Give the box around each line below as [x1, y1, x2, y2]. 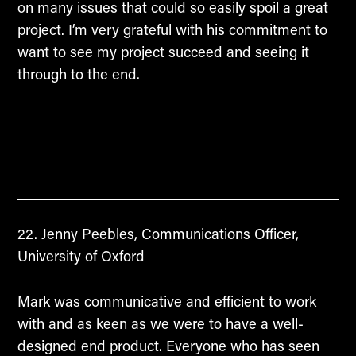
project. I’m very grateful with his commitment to [17, 20, 327, 40]
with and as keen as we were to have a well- [17, 313, 304, 333]
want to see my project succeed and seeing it [17, 42, 309, 62]
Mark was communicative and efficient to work [17, 291, 316, 311]
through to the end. [17, 64, 140, 84]
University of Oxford [17, 246, 145, 266]
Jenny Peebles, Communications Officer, [37, 224, 299, 244]
